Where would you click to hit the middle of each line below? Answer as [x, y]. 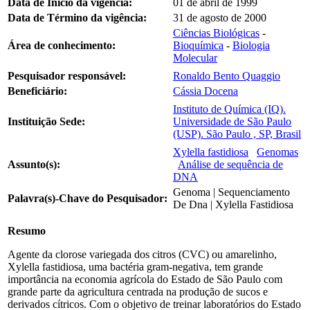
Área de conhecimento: [62, 45]
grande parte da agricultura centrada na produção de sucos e [138, 291]
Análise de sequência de [230, 164]
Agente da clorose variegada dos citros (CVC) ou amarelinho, [142, 254]
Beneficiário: [37, 91]
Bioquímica [198, 45]
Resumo [27, 230]
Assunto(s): [34, 164]
